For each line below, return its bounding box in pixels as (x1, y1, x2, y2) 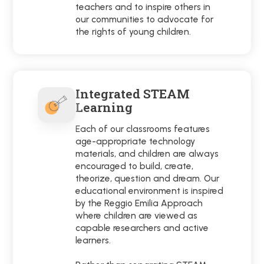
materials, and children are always (75, 148, 219, 160)
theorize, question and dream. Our (75, 173, 220, 184)
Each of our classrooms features (75, 123, 210, 135)
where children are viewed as (75, 210, 198, 222)
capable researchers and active (75, 222, 209, 234)
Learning (75, 99, 133, 116)
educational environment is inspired (75, 185, 224, 197)
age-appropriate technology (75, 136, 196, 147)
